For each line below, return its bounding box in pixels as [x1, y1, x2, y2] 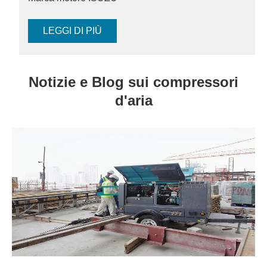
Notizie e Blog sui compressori [29, 73, 238, 90]
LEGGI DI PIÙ [43, 25, 102, 36]
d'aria [114, 92, 153, 108]
